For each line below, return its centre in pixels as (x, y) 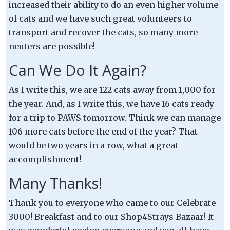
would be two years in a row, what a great (93, 145)
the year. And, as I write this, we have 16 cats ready (111, 103)
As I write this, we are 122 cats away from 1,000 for (112, 90)
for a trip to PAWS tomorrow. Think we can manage (115, 117)
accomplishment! (45, 159)
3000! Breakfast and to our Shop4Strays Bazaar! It (111, 216)
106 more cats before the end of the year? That (103, 131)
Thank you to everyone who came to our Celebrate (112, 203)
